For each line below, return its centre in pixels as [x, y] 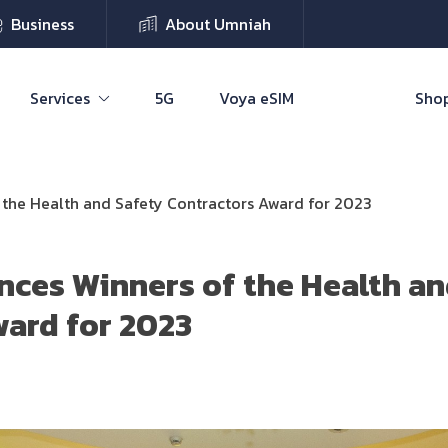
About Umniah [218, 24]
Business [42, 24]
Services [60, 98]
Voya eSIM [256, 98]
